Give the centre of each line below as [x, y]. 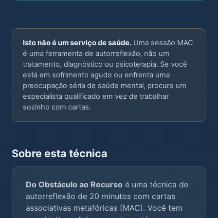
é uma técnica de [155, 184]
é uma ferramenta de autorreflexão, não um [96, 54]
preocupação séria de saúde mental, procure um [105, 86]
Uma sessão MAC [162, 43]
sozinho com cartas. [57, 107]
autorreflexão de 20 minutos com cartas [100, 196]
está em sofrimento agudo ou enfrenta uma [96, 75]
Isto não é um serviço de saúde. [77, 43]
